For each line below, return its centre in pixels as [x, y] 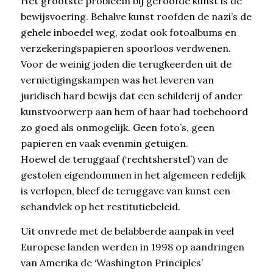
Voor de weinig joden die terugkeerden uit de [126, 64]
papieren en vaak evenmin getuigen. [104, 144]
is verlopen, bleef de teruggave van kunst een [125, 191]
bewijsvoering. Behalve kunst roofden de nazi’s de [136, 17]
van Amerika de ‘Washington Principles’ [112, 262]
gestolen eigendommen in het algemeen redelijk [133, 175]
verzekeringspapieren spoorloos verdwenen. [126, 48]
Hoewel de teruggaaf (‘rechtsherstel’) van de [124, 159]
